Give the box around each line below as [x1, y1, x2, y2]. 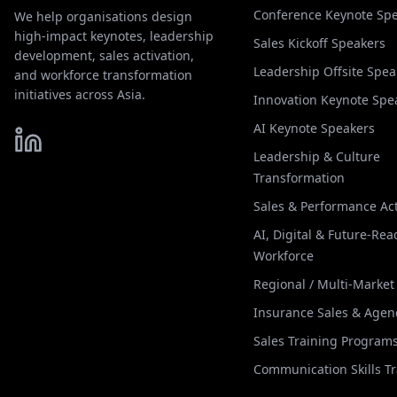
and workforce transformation [14, 66, 192, 83]
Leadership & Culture [253, 148, 381, 165]
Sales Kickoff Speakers [253, 35, 386, 51]
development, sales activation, [14, 47, 194, 64]
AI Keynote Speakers [253, 120, 376, 136]
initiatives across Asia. [14, 86, 145, 103]
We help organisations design [14, 8, 192, 25]
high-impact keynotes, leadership [14, 27, 214, 44]
